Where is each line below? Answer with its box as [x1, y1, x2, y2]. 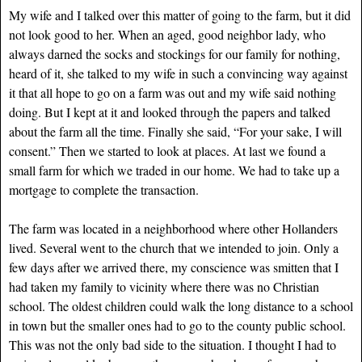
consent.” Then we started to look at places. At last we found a [9, 141, 326, 159]
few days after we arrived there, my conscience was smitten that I [9, 258, 339, 276]
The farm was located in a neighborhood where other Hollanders [9, 219, 338, 237]
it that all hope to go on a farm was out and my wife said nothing [9, 83, 336, 101]
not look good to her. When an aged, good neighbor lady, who [9, 25, 326, 43]
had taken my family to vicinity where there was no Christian [9, 277, 319, 295]
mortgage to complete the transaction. [9, 180, 199, 198]
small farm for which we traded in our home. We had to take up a [9, 161, 339, 179]
